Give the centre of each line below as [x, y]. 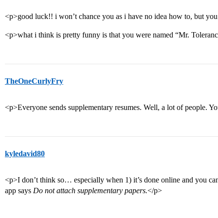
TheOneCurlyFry [34, 81]
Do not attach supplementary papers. [90, 191]
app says [19, 191]
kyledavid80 [25, 154]
